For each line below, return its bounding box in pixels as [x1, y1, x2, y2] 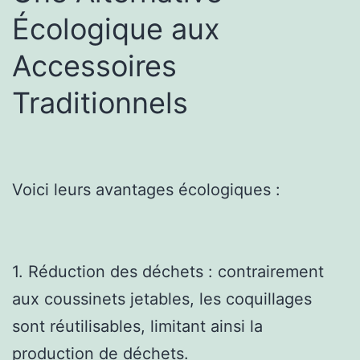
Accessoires [12, 47, 177, 84]
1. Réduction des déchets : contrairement [12, 261, 324, 281]
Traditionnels [12, 84, 188, 121]
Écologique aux [12, 10, 219, 47]
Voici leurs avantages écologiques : [12, 179, 280, 199]
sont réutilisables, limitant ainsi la [12, 316, 263, 336]
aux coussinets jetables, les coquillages [12, 288, 312, 309]
